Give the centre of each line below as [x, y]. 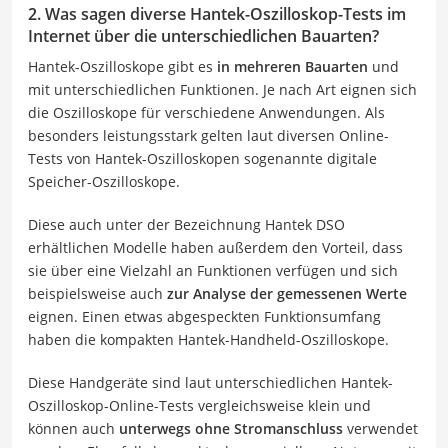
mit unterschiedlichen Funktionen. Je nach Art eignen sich [222, 89]
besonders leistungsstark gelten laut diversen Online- [208, 135]
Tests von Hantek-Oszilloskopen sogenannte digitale [202, 158]
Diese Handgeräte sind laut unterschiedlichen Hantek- [210, 382]
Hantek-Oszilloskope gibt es [122, 66]
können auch [73, 428]
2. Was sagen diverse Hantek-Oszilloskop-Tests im [217, 13]
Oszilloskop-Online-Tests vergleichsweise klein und [199, 405]
